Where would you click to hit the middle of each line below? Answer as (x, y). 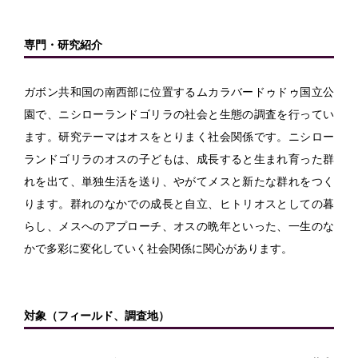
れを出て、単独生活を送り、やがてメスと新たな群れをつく (179, 181)
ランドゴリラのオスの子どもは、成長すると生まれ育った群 (179, 159)
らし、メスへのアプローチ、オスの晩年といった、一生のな (179, 226)
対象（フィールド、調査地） (97, 315)
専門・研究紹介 (63, 44)
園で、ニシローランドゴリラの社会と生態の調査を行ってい (179, 114)
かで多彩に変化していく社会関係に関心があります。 (158, 248)
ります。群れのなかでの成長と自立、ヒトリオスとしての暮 (179, 203)
